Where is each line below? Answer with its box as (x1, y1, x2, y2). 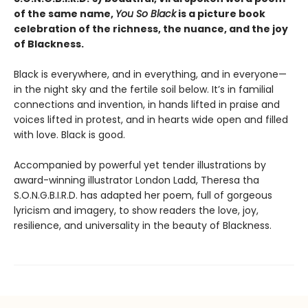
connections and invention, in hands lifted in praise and (14, 98, 280, 111)
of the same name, (14, 7, 115, 21)
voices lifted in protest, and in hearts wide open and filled (14, 113, 288, 126)
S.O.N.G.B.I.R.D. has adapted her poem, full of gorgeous (14, 188, 272, 202)
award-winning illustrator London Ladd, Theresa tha (14, 173, 259, 187)
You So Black (115, 7, 176, 21)
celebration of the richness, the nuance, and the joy (14, 22, 288, 36)
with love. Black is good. (14, 128, 125, 142)
